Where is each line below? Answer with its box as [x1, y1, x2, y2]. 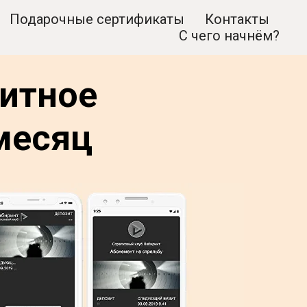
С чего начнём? [179, 27, 280, 44]
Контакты [205, 11, 269, 27]
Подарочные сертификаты [10, 11, 184, 27]
